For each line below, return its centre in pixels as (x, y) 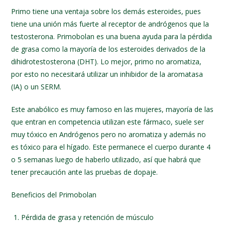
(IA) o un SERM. (36, 87)
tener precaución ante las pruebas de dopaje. (85, 172)
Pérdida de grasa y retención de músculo (88, 217)
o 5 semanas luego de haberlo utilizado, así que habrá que (106, 160)
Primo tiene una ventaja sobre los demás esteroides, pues (106, 12)
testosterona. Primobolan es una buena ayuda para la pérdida (112, 37)
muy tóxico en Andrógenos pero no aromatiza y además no (109, 135)
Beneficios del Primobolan (54, 195)
